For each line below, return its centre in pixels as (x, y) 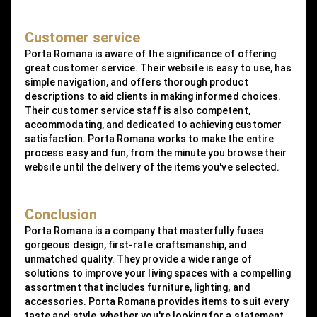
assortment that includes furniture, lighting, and (138, 287)
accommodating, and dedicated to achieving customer (153, 124)
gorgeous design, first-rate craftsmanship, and (136, 244)
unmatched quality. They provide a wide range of (138, 259)
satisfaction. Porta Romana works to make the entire (149, 138)
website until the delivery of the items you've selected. (152, 167)
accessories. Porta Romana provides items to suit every (157, 301)
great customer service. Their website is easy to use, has (158, 68)
